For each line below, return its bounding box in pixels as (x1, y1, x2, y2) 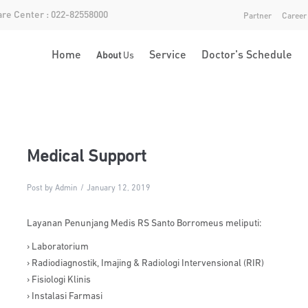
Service (149, 47, 186, 61)
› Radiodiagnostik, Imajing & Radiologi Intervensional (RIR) (27, 258, 265, 269)
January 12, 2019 (87, 184, 151, 192)
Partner (243, 10, 272, 21)
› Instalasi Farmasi (27, 291, 103, 302)
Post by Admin (27, 184, 78, 192)
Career (281, 10, 307, 21)
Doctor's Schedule (201, 47, 292, 61)
